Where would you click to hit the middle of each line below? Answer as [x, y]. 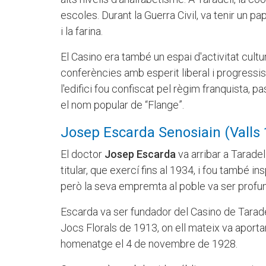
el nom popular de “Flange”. [122, 105]
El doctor [83, 154]
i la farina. [82, 31]
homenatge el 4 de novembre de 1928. [149, 244]
